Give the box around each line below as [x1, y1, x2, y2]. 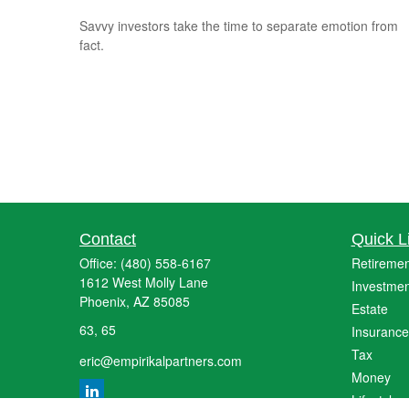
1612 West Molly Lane [79, 273, 208, 291]
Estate [351, 299, 388, 318]
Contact [79, 230, 136, 248]
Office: [79, 254, 121, 272]
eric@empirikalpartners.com [79, 351, 242, 370]
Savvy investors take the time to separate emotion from [79, 16, 398, 36]
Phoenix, [79, 292, 130, 310]
